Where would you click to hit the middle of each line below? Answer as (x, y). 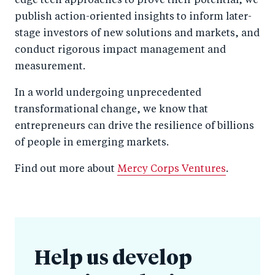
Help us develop (113, 259)
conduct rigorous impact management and (120, 51)
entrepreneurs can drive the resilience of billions (134, 127)
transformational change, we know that (111, 110)
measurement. (50, 67)
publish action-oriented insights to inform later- (133, 17)
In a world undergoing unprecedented (108, 94)
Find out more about (66, 170)
